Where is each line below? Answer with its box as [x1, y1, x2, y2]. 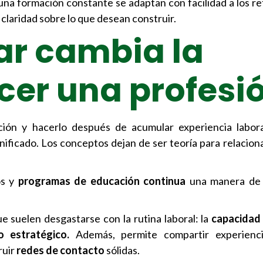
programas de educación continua [18, 174, 190, 187]
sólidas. [104, 243, 140, 257]
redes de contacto [16, 243, 104, 257]
